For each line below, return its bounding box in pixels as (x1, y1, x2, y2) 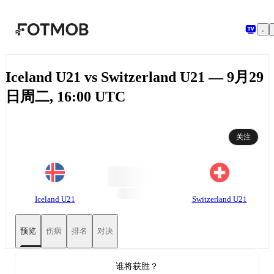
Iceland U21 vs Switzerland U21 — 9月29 (6, 68, 264, 85)
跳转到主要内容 (18, 15, 95, 27)
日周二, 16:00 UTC (6, 88, 125, 105)
